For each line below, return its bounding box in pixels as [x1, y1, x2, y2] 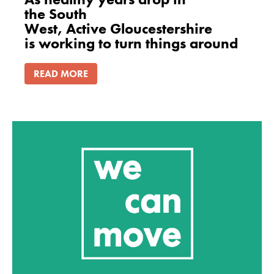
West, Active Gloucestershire [24, 18, 212, 38]
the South [24, 4, 87, 23]
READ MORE [34, 67, 88, 80]
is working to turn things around [24, 33, 242, 53]
